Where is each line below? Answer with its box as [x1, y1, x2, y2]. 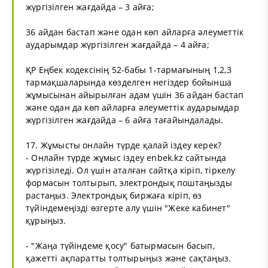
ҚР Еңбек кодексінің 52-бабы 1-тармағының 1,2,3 [26, 63, 232, 75]
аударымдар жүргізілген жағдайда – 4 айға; [26, 38, 209, 50]
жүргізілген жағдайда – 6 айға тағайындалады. [26, 114, 224, 126]
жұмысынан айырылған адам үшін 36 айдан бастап [26, 89, 244, 100]
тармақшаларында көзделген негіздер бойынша [26, 76, 232, 88]
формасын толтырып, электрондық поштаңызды [26, 176, 232, 188]
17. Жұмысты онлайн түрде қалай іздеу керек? [26, 139, 222, 151]
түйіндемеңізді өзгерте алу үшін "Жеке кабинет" [26, 202, 230, 214]
